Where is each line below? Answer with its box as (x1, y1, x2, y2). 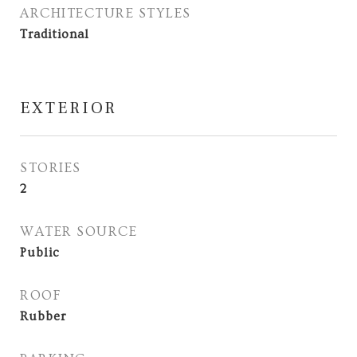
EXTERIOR (20, 97, 117, 119)
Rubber (20, 309, 66, 324)
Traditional (20, 27, 89, 41)
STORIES (20, 160, 81, 175)
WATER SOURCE (20, 224, 137, 239)
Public (20, 245, 60, 260)
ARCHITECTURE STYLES (20, 6, 191, 21)
